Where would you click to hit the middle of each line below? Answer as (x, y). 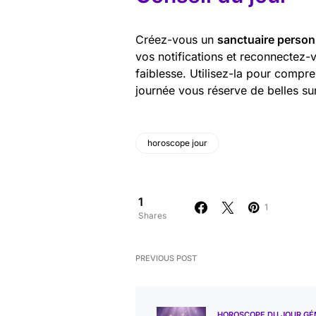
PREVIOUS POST (166, 258)
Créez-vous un (176, 39)
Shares (152, 215)
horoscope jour (177, 143)
